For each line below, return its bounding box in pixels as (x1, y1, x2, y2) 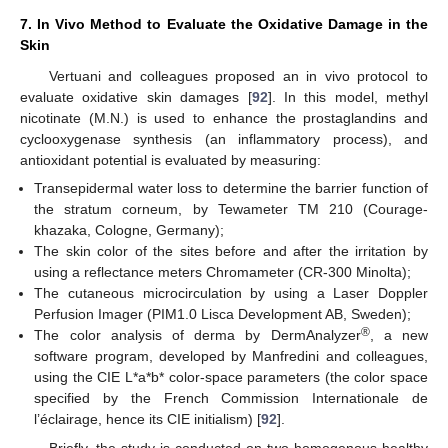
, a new (369, 327, 429, 344)
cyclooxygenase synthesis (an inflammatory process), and (20, 131, 428, 148)
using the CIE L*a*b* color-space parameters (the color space (34, 369, 428, 386)
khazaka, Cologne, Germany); (34, 222, 225, 239)
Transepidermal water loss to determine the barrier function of (34, 180, 428, 197)
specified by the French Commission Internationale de (34, 390, 428, 407)
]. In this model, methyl (267, 89, 428, 106)
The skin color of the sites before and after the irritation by (34, 243, 428, 260)
